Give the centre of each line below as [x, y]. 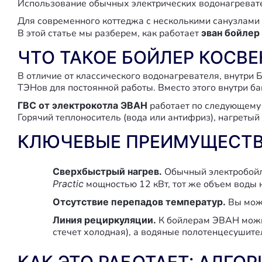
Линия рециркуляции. [104, 220]
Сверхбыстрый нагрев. [107, 171]
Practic [68, 184]
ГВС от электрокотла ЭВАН [82, 105]
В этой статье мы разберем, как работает [109, 33]
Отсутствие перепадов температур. [139, 202]
